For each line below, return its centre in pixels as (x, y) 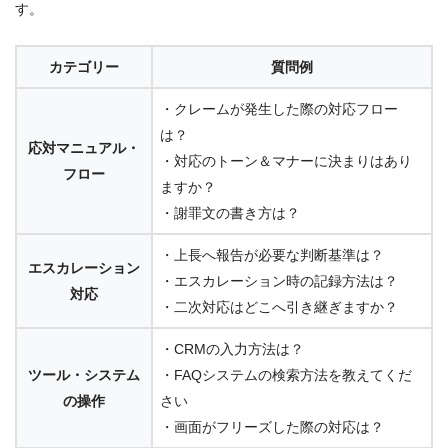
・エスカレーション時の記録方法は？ (279, 280)
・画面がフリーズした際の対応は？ (272, 426)
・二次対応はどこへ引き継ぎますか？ (279, 306)
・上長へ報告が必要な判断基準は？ (272, 254)
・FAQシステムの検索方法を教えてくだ (286, 374)
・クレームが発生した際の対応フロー (279, 108)
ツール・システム (84, 374)
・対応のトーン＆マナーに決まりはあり (286, 160)
